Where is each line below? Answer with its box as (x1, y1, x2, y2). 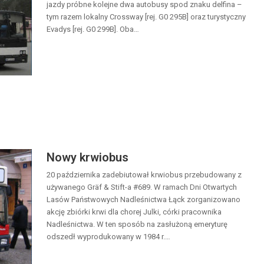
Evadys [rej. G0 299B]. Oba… (47, 25, 139, 34)
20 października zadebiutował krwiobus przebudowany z (47, 170, 242, 180)
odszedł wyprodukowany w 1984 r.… (47, 232, 170, 242)
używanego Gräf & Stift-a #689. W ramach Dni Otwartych (47, 183, 237, 192)
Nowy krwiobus (47, 150, 128, 165)
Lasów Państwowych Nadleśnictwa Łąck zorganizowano (47, 195, 240, 204)
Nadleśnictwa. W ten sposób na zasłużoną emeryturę (47, 220, 227, 229)
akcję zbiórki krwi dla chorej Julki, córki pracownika (47, 207, 222, 217)
